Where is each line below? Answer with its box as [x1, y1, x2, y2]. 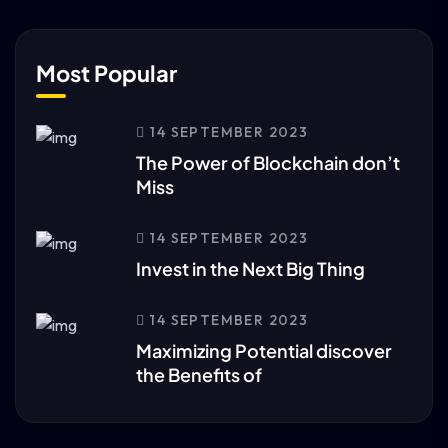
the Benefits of [136, 363, 262, 386]
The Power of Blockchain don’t [136, 151, 400, 174]
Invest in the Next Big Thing [136, 257, 365, 280]
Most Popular [36, 59, 177, 87]
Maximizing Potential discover [136, 339, 392, 362]
